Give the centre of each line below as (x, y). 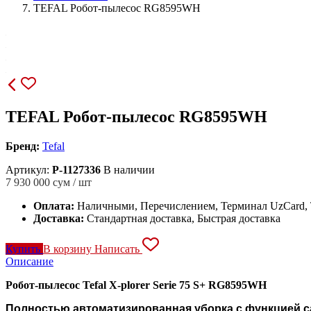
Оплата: (55, 205)
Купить (24, 249)
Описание (30, 261)
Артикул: (29, 169)
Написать (118, 249)
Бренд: (23, 146)
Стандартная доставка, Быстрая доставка (184, 218)
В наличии (129, 169)
